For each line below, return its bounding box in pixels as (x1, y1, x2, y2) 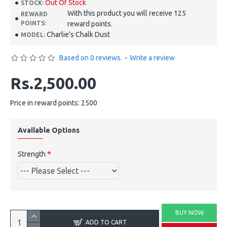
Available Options (18, 126, 80, 134)
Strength (18, 150, 46, 158)
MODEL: (21, 31, 45, 38)
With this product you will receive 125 (67, 9, 186, 17)
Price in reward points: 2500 (10, 99, 97, 107)
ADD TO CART (85, 219, 127, 225)
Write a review (130, 54, 175, 62)
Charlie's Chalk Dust (47, 30, 110, 39)
